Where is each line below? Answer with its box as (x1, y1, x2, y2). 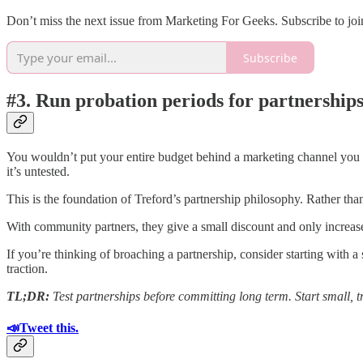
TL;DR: (6, 289, 53, 304)
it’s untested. (6, 164, 70, 179)
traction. (6, 262, 48, 276)
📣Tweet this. (6, 321, 79, 335)
